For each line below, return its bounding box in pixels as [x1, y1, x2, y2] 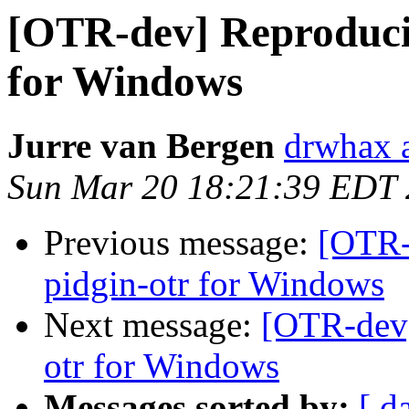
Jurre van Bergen [7, 126, 275, 166]
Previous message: [44, 223, 318, 263]
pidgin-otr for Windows [44, 264, 384, 304]
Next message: [44, 305, 261, 345]
